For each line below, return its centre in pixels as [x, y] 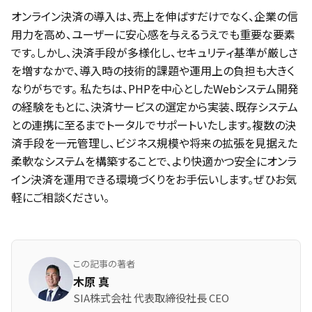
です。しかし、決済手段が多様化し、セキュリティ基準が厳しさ [155, 52]
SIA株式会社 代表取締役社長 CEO [151, 298]
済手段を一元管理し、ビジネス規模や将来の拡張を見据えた [154, 143]
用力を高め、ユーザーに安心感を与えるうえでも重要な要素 [153, 34]
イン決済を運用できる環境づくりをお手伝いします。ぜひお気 [154, 179]
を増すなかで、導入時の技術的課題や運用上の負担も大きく [153, 70]
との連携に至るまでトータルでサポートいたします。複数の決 [154, 125]
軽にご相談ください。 [60, 197]
